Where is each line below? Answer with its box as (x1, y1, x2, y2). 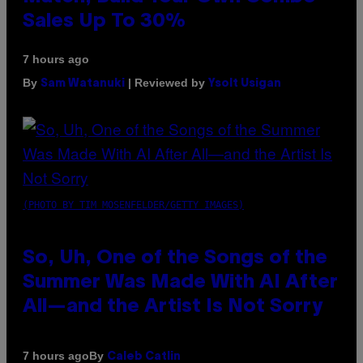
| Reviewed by (125, 75, 208, 89)
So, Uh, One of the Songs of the (23, 249, 327, 267)
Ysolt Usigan (208, 78, 281, 89)
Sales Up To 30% (23, 12, 186, 31)
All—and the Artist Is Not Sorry (23, 297, 322, 316)
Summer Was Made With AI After (23, 273, 338, 292)
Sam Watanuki (41, 78, 125, 89)
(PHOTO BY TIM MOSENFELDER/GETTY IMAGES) (23, 199, 244, 211)
